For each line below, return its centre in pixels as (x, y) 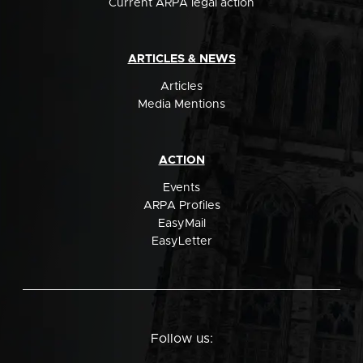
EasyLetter (181, 241)
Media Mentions (181, 104)
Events (181, 188)
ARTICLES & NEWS (181, 59)
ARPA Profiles (181, 205)
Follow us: (181, 338)
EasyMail (181, 223)
